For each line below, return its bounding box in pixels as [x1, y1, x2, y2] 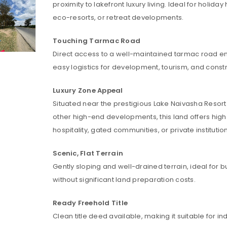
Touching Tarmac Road [53, 36, 140, 46]
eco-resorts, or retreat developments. [53, 13, 184, 22]
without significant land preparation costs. [53, 175, 196, 184]
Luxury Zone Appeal [53, 86, 123, 95]
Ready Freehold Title [53, 198, 128, 208]
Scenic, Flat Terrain [53, 148, 123, 158]
